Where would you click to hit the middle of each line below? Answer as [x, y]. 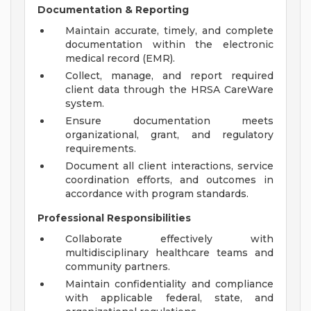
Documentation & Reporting [113, 10]
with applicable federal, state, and [169, 298]
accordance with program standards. [157, 194]
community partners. [118, 267]
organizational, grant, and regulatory [169, 135]
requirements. [101, 149]
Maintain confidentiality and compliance [169, 284]
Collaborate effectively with [169, 239]
